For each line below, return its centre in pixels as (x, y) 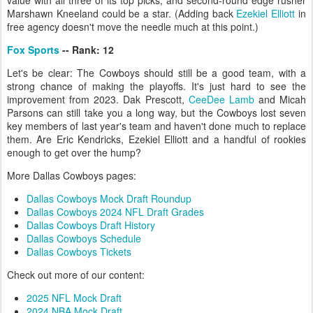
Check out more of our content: (76, 275)
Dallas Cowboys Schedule (84, 238)
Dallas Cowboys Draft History (91, 225)
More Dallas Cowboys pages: (72, 175)
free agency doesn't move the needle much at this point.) (133, 27)
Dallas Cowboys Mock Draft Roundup (109, 198)
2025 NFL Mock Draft (74, 298)
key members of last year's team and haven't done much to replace (156, 126)
